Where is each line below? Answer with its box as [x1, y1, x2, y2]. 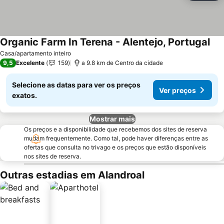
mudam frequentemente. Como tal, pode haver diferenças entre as [24, 134, 208, 142]
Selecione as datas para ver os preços [12, 80, 140, 89]
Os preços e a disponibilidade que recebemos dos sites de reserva [24, 125, 207, 133]
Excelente [16, 59, 44, 66]
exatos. [12, 91, 37, 99]
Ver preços [159, 85, 196, 94]
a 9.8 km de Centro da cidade [81, 59, 163, 66]
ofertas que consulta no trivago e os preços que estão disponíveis [24, 143, 206, 151]
